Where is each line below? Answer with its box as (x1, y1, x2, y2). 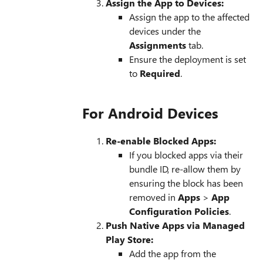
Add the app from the (129, 247, 216, 259)
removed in (129, 191, 178, 203)
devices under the (129, 25, 201, 37)
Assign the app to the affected (129, 11, 249, 23)
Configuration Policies (129, 205, 229, 217)
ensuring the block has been (129, 177, 243, 189)
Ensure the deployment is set (129, 53, 246, 65)
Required (140, 67, 180, 79)
